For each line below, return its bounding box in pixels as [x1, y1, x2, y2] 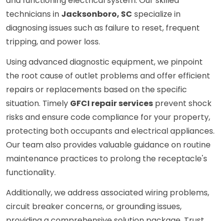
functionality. [6, 167, 56, 179]
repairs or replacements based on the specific [6, 84, 187, 96]
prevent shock [153, 98, 212, 110]
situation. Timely [6, 98, 70, 110]
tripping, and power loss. [6, 36, 100, 48]
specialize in [132, 8, 181, 20]
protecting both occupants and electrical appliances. [6, 125, 215, 137]
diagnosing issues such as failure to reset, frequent [6, 22, 200, 34]
